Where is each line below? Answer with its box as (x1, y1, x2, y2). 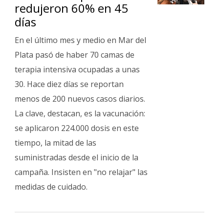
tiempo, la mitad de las (15, 137, 96, 148)
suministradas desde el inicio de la (15, 152, 138, 163)
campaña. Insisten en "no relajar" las (15, 167, 148, 177)
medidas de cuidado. (15, 181, 88, 192)
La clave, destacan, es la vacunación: (15, 108, 145, 119)
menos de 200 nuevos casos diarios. (15, 93, 145, 104)
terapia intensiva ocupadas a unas (15, 64, 140, 75)
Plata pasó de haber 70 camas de (15, 49, 134, 60)
